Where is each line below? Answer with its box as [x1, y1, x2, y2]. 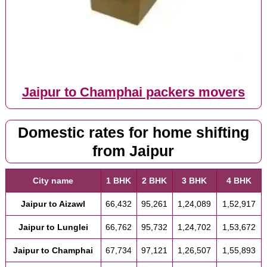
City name [33, 176, 74, 185]
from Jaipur [92, 142, 175, 159]
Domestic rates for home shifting [17, 124, 249, 141]
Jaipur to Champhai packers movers [21, 85, 245, 100]
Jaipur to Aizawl [21, 199, 86, 209]
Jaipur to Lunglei [18, 222, 88, 232]
